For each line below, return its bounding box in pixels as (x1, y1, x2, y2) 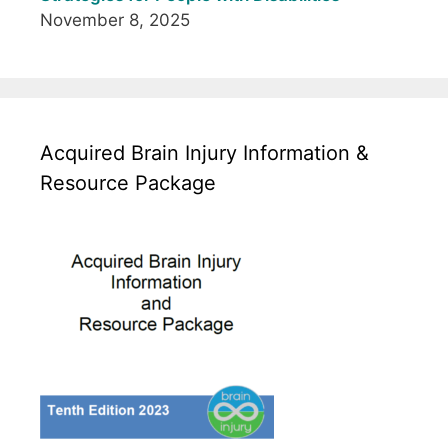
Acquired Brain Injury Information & (40, 141, 369, 166)
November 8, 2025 (40, 10, 190, 31)
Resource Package (40, 171, 216, 196)
